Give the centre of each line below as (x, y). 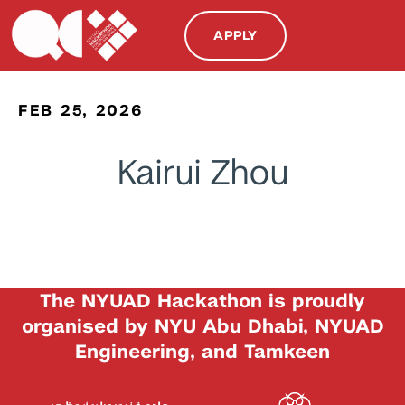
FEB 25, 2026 (81, 110)
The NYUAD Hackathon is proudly (202, 300)
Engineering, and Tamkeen (202, 351)
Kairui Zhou (202, 172)
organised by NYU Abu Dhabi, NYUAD (202, 325)
